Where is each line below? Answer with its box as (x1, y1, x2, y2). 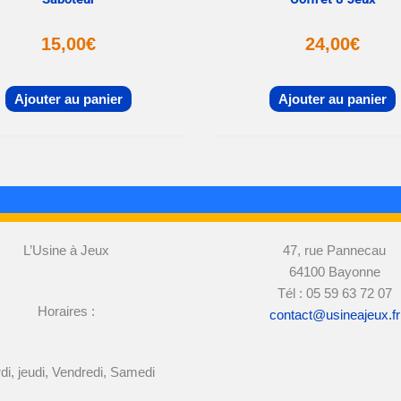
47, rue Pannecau (283, 243, 386, 259)
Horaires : (38, 303, 95, 320)
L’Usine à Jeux (23, 243, 109, 259)
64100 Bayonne (288, 264, 380, 280)
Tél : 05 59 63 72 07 (277, 286, 392, 302)
